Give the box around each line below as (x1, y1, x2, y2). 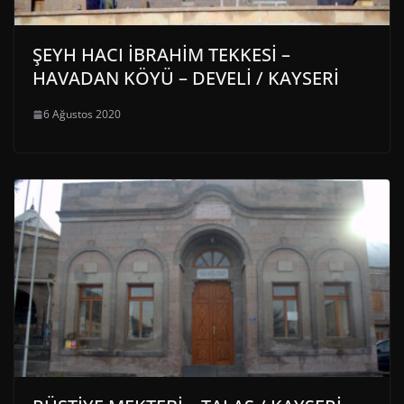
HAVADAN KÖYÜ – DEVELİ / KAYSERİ (32, 66, 339, 91)
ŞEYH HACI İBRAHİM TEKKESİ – (32, 42, 290, 68)
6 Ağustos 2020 (43, 106, 121, 123)
